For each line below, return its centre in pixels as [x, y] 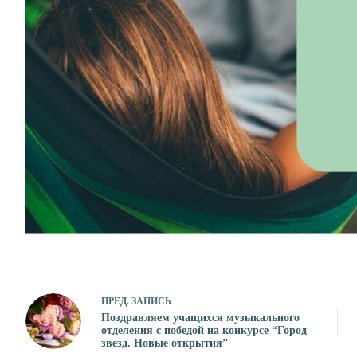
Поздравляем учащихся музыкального [200, 317]
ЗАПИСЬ [151, 301]
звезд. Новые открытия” [165, 343]
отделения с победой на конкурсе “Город [204, 330]
